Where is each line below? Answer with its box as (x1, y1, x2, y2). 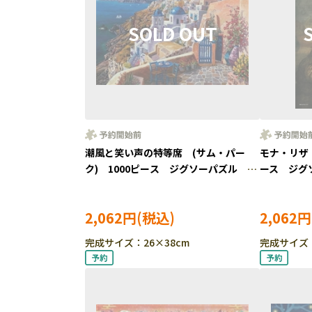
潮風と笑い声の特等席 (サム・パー (85, 146, 245, 159)
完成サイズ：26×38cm (85, 235, 189, 249)
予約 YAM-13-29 (85, 178, 164, 192)
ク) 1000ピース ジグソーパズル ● (85, 162, 257, 175)
